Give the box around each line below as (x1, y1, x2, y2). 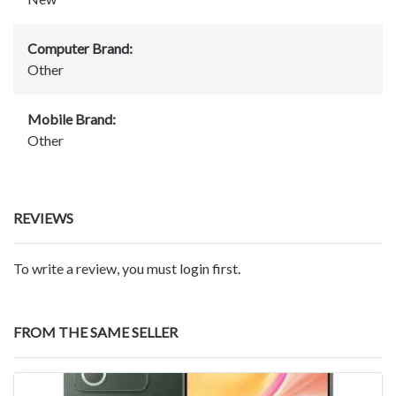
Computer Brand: (27, 40, 133, 57)
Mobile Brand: (27, 110, 116, 128)
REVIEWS (13, 209, 73, 227)
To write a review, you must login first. (13, 260, 240, 278)
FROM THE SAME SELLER (13, 324, 178, 341)
